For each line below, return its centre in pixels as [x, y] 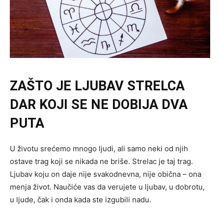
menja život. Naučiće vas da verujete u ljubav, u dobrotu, [107, 187]
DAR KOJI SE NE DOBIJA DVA [99, 105]
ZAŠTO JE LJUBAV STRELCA [97, 86]
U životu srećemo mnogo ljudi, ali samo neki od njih [99, 149]
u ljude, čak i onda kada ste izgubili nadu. [81, 200]
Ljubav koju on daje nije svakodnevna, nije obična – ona [106, 174]
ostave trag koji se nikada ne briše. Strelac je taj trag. [101, 162]
